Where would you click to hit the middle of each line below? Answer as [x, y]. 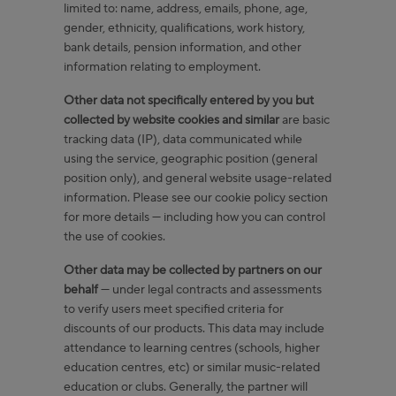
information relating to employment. [164, 67]
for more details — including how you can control [194, 217]
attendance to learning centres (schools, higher [192, 348]
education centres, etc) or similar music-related [192, 367]
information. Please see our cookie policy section [196, 198]
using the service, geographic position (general [190, 159]
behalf [81, 289]
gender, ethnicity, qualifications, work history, [184, 28]
